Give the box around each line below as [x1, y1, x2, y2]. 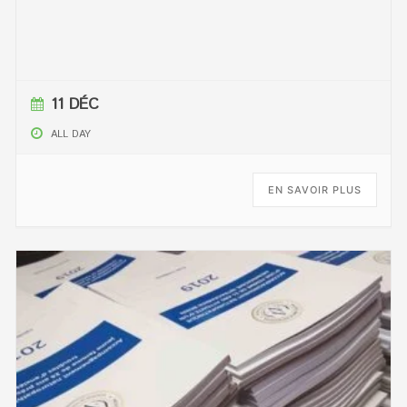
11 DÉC [51, 93, 100, 115]
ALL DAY [51, 126, 92, 142]
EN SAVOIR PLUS [267, 183, 362, 196]
